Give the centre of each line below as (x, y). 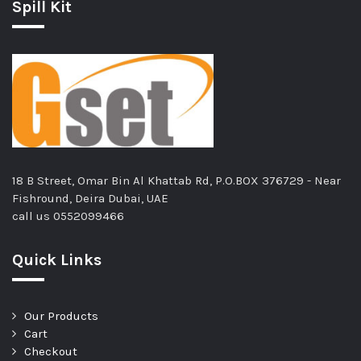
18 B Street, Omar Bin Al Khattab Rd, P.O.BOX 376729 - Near (176, 181)
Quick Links (57, 260)
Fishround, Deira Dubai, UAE (90, 199)
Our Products (61, 316)
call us (33, 216)
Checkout (51, 352)
